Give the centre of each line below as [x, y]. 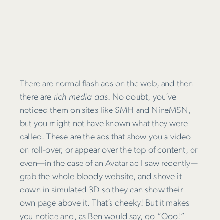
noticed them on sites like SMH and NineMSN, [105, 110]
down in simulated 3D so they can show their [101, 190]
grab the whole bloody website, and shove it [101, 177]
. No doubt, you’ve [142, 97]
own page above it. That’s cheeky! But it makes [105, 203]
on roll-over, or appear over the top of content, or [109, 150]
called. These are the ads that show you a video [105, 137]
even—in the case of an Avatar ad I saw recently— [109, 164]
